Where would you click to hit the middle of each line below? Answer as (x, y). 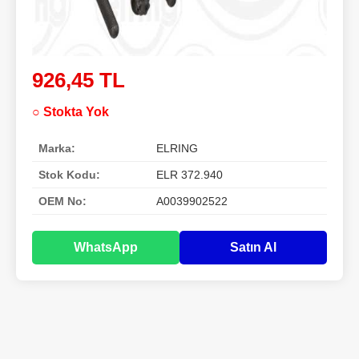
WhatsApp (106, 248)
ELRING (177, 149)
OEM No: (63, 202)
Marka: (57, 149)
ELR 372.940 (190, 175)
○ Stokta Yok (71, 112)
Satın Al (253, 248)
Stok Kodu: (69, 175)
